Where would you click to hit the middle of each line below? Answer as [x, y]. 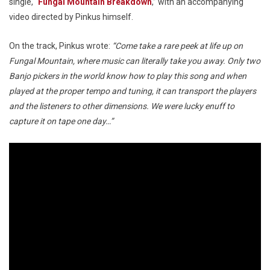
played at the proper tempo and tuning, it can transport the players [133, 91]
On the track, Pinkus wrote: [61, 46]
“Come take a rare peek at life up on [177, 46]
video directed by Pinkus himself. [71, 17]
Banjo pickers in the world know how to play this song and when [128, 76]
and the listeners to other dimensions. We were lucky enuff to [122, 106]
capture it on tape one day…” [61, 121]
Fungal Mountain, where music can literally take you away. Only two [135, 61]
